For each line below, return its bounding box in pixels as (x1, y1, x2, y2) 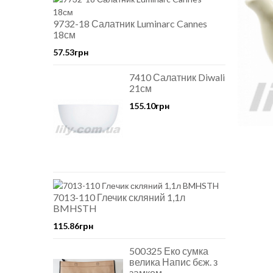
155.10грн (129, 100, 169, 111)
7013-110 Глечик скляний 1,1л (53, 191, 185, 203)
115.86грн (53, 220, 93, 231)
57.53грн (53, 46, 88, 57)
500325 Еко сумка (129, 244, 208, 257)
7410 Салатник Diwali (129, 71, 225, 83)
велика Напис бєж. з (129, 255, 218, 268)
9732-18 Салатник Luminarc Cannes (53, 17, 207, 29)
